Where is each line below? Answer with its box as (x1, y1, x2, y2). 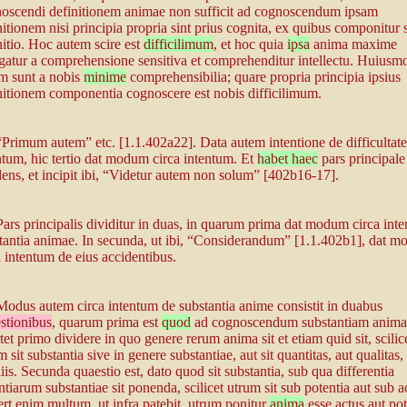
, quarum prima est (51, 314, 162, 330)
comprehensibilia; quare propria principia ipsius (125, 69, 401, 85)
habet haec (256, 151, 318, 166)
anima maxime (309, 36, 397, 53)
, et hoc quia (213, 36, 287, 53)
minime (83, 69, 126, 85)
